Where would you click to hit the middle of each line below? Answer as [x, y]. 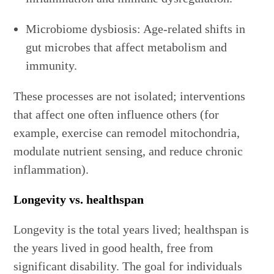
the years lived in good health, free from [114, 248]
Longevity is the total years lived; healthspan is [131, 230]
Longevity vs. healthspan [79, 200]
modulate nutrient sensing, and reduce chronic [128, 151]
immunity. [52, 66]
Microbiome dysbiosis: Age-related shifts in [136, 29]
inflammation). [51, 170]
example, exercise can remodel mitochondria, [127, 133]
